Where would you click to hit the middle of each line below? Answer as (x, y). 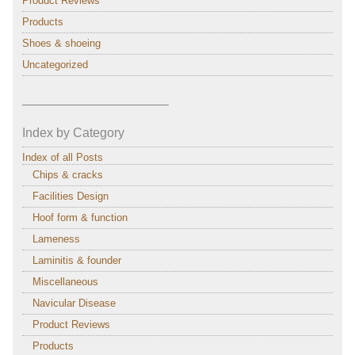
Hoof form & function (80, 218)
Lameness (56, 239)
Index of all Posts (62, 158)
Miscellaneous (65, 282)
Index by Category (73, 133)
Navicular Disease (74, 303)
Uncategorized (55, 65)
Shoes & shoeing (61, 44)
